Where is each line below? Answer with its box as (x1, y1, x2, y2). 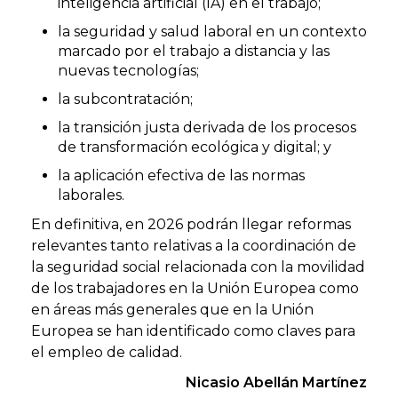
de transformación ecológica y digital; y (58, 138, 331, 155)
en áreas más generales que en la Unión (31, 300, 314, 318)
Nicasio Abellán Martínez (186, 373, 367, 391)
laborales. (58, 186, 124, 203)
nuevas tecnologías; (58, 61, 199, 79)
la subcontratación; (58, 90, 193, 107)
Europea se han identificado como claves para (31, 322, 355, 339)
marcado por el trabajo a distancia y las (58, 42, 330, 60)
